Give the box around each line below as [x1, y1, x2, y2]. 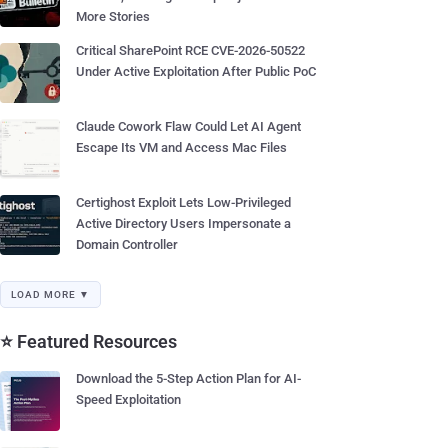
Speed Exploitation [76, 392, 181, 407]
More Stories [76, 9, 150, 24]
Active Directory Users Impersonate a [76, 216, 291, 231]
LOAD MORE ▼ [11, 289, 90, 300]
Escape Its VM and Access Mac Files [76, 140, 287, 155]
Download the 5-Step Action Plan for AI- [76, 371, 301, 386]
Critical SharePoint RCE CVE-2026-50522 [76, 43, 305, 58]
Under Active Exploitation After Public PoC [76, 64, 316, 79]
